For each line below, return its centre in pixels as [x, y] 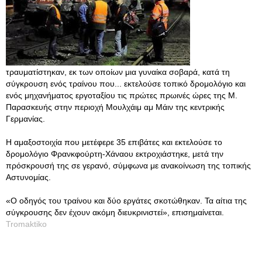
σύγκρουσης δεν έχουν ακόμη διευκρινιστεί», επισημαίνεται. [115, 212]
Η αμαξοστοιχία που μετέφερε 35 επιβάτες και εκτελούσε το [114, 142]
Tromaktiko [26, 224]
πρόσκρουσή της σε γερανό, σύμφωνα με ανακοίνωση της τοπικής [128, 166]
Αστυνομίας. [28, 177]
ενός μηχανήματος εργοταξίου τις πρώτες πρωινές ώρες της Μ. [122, 95]
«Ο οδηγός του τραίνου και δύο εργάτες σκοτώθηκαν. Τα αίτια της [126, 201]
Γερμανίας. [25, 119]
